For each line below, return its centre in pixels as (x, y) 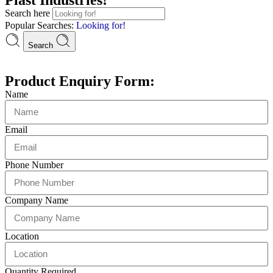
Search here (29, 13)
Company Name (37, 200)
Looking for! (101, 25)
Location (22, 236)
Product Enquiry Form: (80, 81)
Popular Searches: (41, 25)
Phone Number (34, 165)
